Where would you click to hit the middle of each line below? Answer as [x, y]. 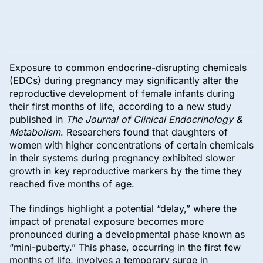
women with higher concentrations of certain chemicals [131, 145]
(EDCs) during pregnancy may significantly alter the [124, 81]
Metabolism [35, 132]
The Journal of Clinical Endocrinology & [154, 119]
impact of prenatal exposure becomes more [107, 222]
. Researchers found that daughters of [144, 132]
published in [38, 119]
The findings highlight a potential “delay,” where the [123, 209]
